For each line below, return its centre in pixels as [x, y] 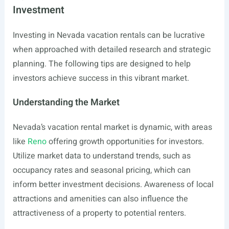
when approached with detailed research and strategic [111, 50]
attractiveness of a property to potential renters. [99, 213]
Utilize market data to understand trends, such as [101, 156]
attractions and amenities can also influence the [100, 199]
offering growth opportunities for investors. [125, 142]
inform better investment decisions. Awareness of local [113, 185]
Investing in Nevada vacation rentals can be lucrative [109, 35]
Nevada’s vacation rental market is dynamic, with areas [112, 127]
